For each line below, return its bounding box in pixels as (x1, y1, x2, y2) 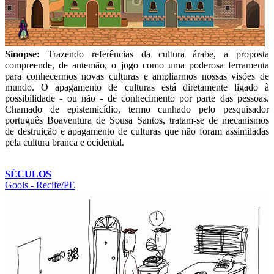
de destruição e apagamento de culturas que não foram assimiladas (5, 125, 269, 136)
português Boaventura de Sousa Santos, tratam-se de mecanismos (5, 114, 269, 125)
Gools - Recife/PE (5, 179, 75, 190)
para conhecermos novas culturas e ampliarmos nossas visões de (5, 70, 269, 81)
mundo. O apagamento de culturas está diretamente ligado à (5, 81, 269, 92)
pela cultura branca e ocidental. (5, 136, 124, 147)
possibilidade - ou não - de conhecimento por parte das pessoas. (5, 92, 269, 103)
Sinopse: (5, 48, 40, 59)
